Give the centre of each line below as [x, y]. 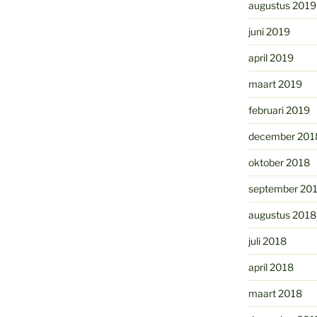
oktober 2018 [279, 163]
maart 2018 [275, 294]
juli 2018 [267, 241]
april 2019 [271, 58]
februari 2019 [279, 110]
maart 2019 [275, 84]
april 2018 [271, 267]
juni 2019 [269, 32]
